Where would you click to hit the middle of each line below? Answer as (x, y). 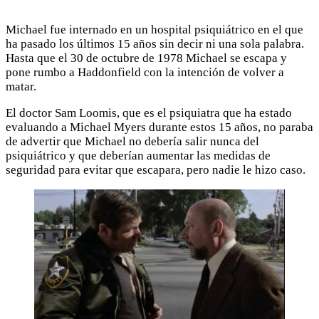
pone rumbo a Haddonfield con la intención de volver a (145, 73)
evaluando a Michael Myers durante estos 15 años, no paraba (159, 127)
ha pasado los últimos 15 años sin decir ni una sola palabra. (155, 44)
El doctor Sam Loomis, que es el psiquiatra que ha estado (149, 113)
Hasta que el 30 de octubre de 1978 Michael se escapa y (146, 58)
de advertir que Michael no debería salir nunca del (132, 142)
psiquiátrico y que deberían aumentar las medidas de (138, 156)
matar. (21, 87)
